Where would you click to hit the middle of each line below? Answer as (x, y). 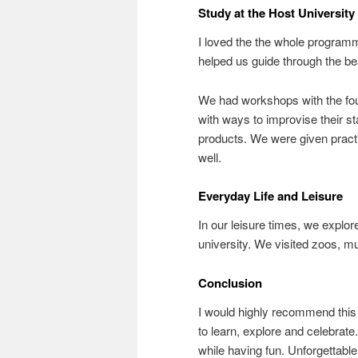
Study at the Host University (276, 13)
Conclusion (230, 282)
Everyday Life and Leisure (270, 196)
